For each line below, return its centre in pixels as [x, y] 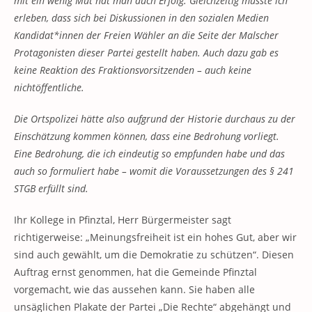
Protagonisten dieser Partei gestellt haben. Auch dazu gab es [146, 53]
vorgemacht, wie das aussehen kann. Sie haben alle [134, 290]
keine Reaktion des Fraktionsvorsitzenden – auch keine [133, 70]
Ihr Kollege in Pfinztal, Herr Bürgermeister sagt [123, 220]
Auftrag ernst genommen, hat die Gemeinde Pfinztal [137, 272]
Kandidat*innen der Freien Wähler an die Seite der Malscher [146, 36]
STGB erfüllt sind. [51, 189]
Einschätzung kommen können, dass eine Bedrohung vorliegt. [147, 136]
